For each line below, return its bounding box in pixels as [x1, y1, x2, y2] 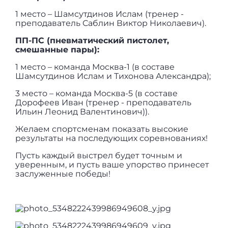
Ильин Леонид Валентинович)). [15, 107, 150, 117]
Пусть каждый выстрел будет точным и [15, 151, 183, 161]
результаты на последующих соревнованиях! [15, 133, 210, 144]
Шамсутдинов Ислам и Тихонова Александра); [15, 71, 211, 81]
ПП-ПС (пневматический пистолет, [15, 36, 169, 46]
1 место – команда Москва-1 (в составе [15, 62, 175, 72]
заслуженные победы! [15, 169, 111, 179]
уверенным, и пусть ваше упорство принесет [15, 160, 210, 170]
